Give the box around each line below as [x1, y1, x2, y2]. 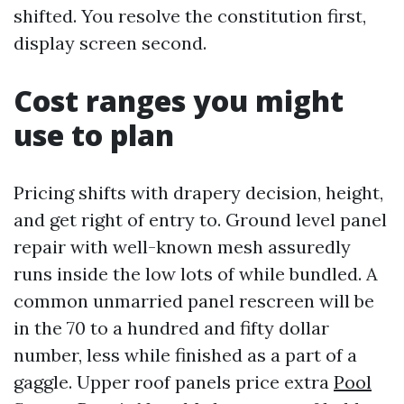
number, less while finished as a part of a [14, 344, 357, 366]
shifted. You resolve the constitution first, [14, 5, 366, 27]
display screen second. [14, 32, 207, 54]
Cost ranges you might [14, 81, 344, 120]
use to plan [14, 115, 174, 154]
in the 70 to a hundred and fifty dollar [14, 317, 329, 339]
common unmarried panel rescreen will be [14, 289, 374, 312]
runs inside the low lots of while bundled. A [14, 262, 378, 285]
